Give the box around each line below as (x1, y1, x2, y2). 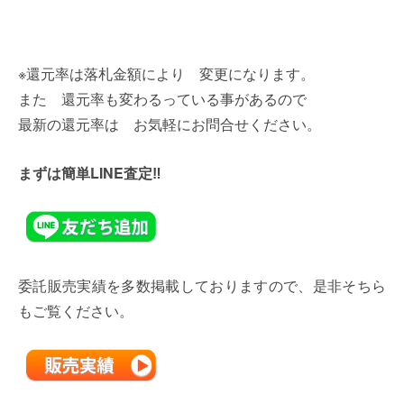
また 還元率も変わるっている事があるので (18, 88, 307, 110)
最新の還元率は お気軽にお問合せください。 (18, 114, 321, 135)
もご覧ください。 (18, 300, 133, 322)
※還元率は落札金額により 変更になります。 (18, 63, 315, 85)
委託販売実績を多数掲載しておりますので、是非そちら (18, 275, 386, 297)
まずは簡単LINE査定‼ (18, 162, 161, 184)
